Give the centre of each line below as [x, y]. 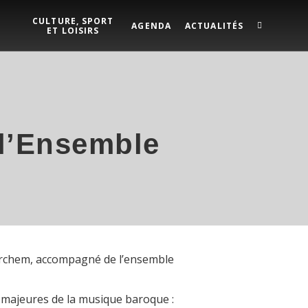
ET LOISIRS [73, 30]
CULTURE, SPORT [73, 21]
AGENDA [151, 25]
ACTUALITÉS [214, 25]
